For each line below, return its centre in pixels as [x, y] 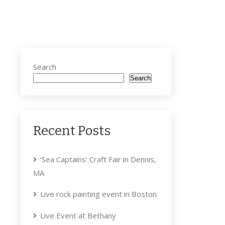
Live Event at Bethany [78, 216]
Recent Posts [72, 131]
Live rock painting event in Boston [98, 194]
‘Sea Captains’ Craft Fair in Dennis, [98, 159]
